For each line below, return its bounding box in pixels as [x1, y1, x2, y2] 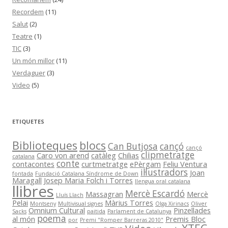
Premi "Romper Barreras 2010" [80, 216, 163, 223]
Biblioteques [12, 137, 77, 153]
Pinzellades [174, 205, 211, 215]
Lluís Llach [56, 191, 83, 198]
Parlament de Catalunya [107, 207, 172, 215]
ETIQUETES [12, 117, 44, 125]
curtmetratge [81, 158, 128, 169]
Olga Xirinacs [155, 199, 189, 207]
